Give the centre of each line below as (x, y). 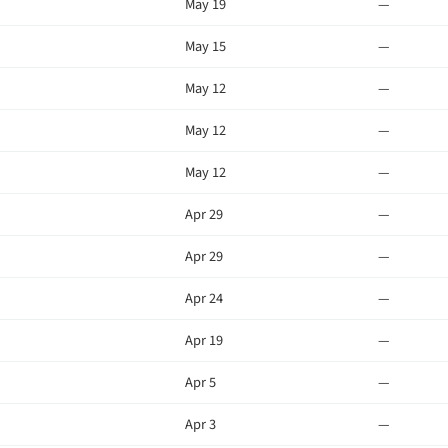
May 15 (205, 46)
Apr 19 (204, 340)
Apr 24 (204, 298)
